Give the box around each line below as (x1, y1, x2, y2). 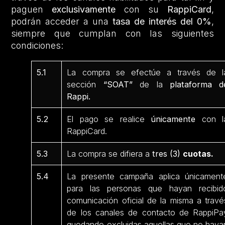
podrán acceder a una (11, 16, 113, 27)
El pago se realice (67, 114, 151, 124)
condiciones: (11, 40, 64, 51)
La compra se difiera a (67, 148, 150, 159)
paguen (11, 4, 52, 15)
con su (116, 4, 167, 15)
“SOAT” (96, 79, 133, 89)
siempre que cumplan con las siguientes (11, 28, 214, 39)
